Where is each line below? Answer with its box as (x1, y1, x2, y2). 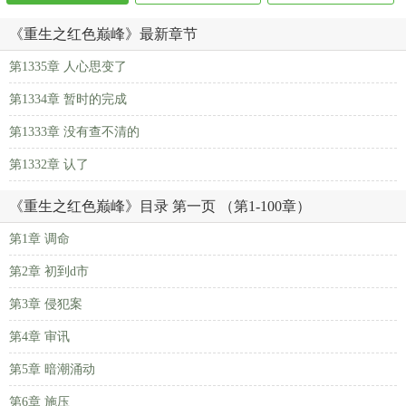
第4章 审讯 (9, 330, 70, 343)
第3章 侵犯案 (9, 297, 82, 311)
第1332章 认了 (9, 158, 89, 171)
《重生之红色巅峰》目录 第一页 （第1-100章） (9, 198, 311, 214)
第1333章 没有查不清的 (9, 125, 140, 139)
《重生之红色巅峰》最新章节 (9, 26, 198, 42)
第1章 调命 (9, 232, 70, 246)
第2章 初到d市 (9, 265, 89, 278)
